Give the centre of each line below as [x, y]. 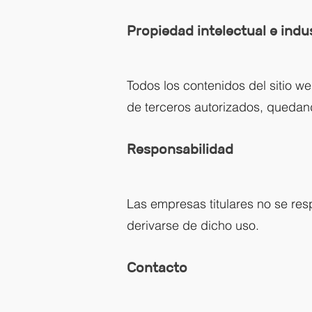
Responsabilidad [180, 149]
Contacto [157, 267]
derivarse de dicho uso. [193, 225]
